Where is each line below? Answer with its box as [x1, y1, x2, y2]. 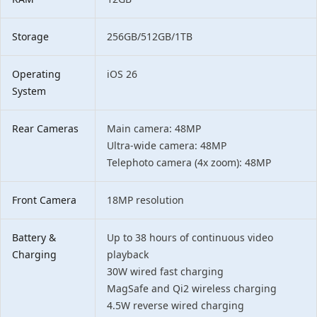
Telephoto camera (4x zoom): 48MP [107, 156, 271, 170]
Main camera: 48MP [107, 122, 201, 136]
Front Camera [12, 193, 76, 207]
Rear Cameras [12, 122, 79, 136]
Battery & [12, 231, 56, 245]
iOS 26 [107, 67, 137, 81]
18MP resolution [107, 193, 184, 207]
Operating [12, 67, 61, 81]
